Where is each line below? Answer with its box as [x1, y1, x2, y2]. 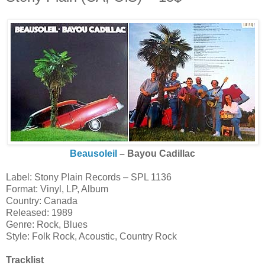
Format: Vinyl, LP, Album [6, 184, 108, 195]
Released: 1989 [6, 208, 73, 218]
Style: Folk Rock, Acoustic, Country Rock [6, 231, 177, 242]
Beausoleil [70, 148, 119, 159]
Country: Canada [6, 196, 77, 206]
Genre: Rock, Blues [6, 219, 88, 230]
